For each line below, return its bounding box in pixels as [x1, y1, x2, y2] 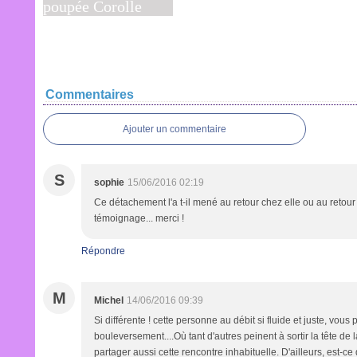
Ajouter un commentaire [123, 124, 226, 135]
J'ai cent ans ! [180, 6, 276, 23]
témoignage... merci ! [94, 213, 184, 224]
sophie [94, 177, 124, 188]
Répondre [81, 245, 125, 257]
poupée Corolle [43, 44, 147, 61]
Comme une [43, 25, 125, 42]
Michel [94, 295, 124, 306]
